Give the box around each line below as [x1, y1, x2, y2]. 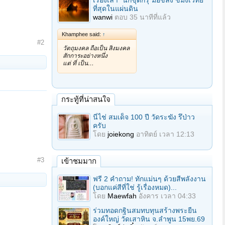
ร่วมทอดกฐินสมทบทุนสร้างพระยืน [93, 206, 197, 214]
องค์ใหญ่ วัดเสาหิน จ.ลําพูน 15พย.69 [93, 215, 205, 223]
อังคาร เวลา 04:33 [139, 192, 196, 200]
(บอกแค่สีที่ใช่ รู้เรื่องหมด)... [93, 183, 177, 191]
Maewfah [107, 192, 137, 200]
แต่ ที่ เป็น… [63, 60, 94, 67]
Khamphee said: [62, 31, 102, 37]
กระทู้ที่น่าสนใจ [61, 95, 110, 103]
